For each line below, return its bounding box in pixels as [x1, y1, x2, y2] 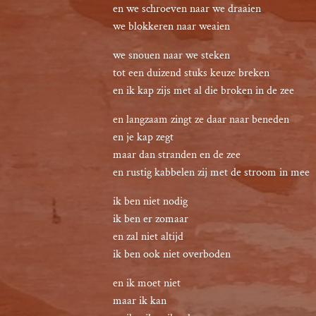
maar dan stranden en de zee [113, 147, 241, 162]
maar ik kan [113, 293, 166, 308]
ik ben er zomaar [113, 212, 188, 226]
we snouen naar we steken [113, 48, 230, 63]
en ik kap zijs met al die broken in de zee [113, 83, 294, 98]
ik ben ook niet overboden [113, 247, 231, 262]
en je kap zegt [113, 130, 174, 145]
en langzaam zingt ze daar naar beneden [113, 112, 289, 127]
